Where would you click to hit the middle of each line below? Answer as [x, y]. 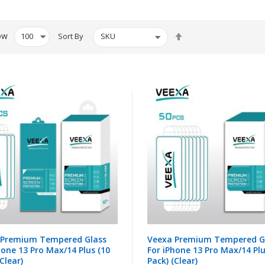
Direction [204, 57]
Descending [209, 45]
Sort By [71, 36]
